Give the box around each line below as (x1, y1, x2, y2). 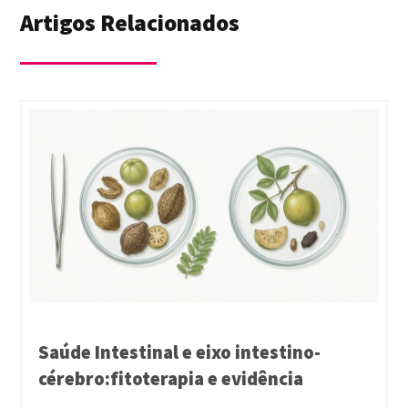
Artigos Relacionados (20, 7, 240, 37)
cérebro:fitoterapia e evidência (38, 366, 304, 391)
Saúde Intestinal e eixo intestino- (38, 340, 321, 364)
